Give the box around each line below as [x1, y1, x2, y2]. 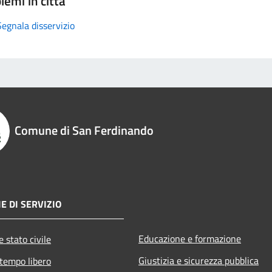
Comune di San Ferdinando [15, 121, 154, 140]
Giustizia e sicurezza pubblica [138, 253, 259, 268]
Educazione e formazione [138, 231, 241, 246]
